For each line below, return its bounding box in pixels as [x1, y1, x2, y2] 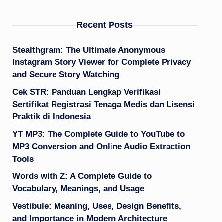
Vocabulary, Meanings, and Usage [12, 183, 144, 193]
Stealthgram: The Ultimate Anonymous [12, 45, 165, 55]
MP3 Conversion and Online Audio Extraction [12, 141, 190, 151]
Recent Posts [76, 19, 133, 30]
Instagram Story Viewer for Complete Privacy [12, 57, 191, 67]
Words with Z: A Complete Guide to [12, 171, 152, 181]
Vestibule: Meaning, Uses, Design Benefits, [12, 201, 181, 211]
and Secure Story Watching [12, 69, 119, 79]
